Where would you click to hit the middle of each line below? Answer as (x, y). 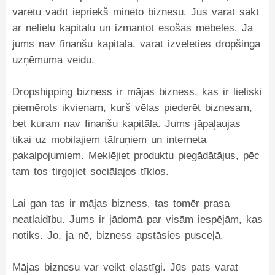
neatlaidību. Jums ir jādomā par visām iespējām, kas (137, 219)
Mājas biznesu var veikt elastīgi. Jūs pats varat (125, 267)
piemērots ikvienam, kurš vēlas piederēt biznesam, (132, 108)
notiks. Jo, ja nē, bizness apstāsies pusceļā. (118, 235)
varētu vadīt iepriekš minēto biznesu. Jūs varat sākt (136, 12)
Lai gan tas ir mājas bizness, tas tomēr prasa (121, 203)
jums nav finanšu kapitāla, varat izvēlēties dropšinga (136, 44)
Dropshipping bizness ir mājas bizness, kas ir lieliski (137, 92)
